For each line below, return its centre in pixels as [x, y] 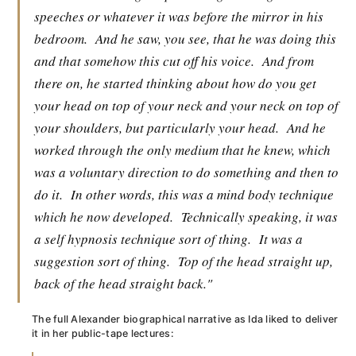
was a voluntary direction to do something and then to [186, 172]
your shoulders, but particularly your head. [157, 128]
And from [288, 61]
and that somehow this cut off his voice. [144, 61]
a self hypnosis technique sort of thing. [143, 239]
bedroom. [61, 39]
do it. [48, 194]
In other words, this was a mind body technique [202, 194]
